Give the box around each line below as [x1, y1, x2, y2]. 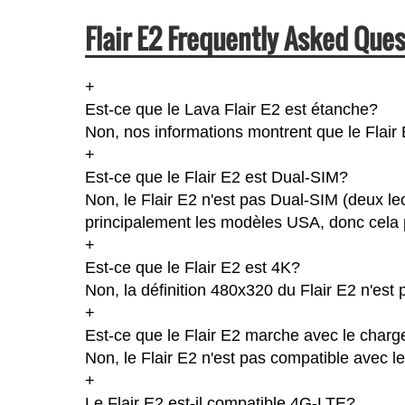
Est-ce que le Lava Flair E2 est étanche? [84, 99, 378, 118]
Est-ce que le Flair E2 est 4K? [84, 258, 300, 277]
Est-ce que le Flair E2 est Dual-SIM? [84, 167, 348, 186]
